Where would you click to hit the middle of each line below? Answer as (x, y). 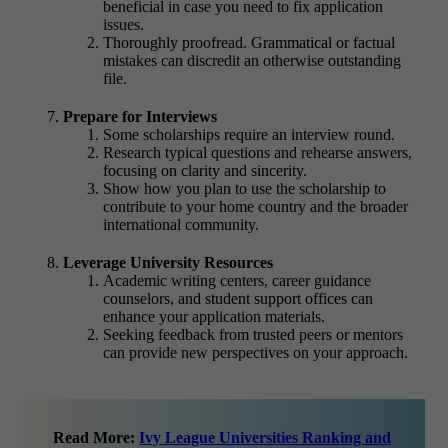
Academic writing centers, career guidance (237, 281)
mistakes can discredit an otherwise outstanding (252, 61)
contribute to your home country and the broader (255, 207)
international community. (181, 225)
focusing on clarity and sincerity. (205, 171)
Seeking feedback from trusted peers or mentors (253, 335)
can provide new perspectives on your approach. (255, 353)
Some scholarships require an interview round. (249, 135)
